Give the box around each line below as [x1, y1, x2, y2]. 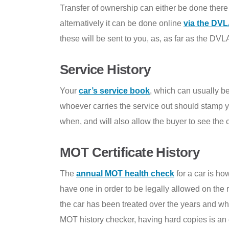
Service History [60, 62, 150, 77]
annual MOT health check [76, 169, 174, 178]
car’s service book [79, 86, 150, 95]
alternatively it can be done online [60, 18, 184, 28]
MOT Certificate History [60, 145, 200, 159]
